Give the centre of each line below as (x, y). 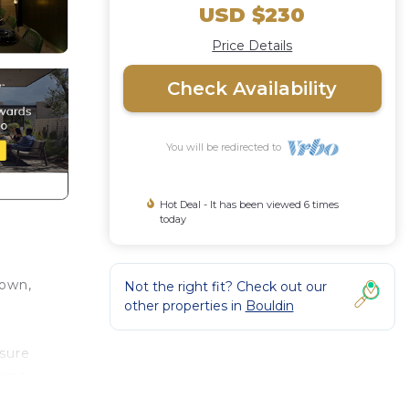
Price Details (252, 46)
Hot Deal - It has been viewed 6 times (250, 204)
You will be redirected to (226, 147)
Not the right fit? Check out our (225, 287)
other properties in (184, 306)
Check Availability (252, 89)
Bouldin (269, 306)
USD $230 (252, 15)
